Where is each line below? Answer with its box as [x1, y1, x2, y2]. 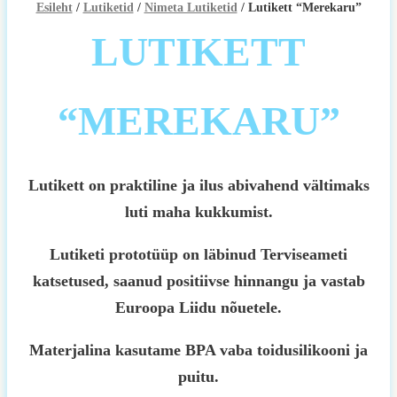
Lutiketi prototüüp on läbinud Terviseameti [50, 245, 347, 263]
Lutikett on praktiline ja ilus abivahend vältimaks [27, 176, 370, 194]
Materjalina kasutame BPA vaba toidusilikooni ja [29, 341, 368, 359]
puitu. [178, 368, 219, 385]
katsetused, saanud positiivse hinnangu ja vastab [32, 272, 365, 290]
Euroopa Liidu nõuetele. [115, 299, 282, 316]
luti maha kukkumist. [124, 203, 273, 221]
